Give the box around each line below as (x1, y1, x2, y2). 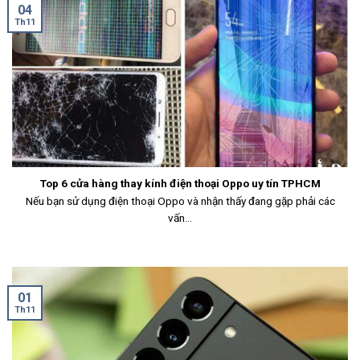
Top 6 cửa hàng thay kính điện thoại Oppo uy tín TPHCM (39, 177, 321, 190)
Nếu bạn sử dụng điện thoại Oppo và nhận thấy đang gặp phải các (25, 194, 335, 207)
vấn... (168, 211, 192, 224)
